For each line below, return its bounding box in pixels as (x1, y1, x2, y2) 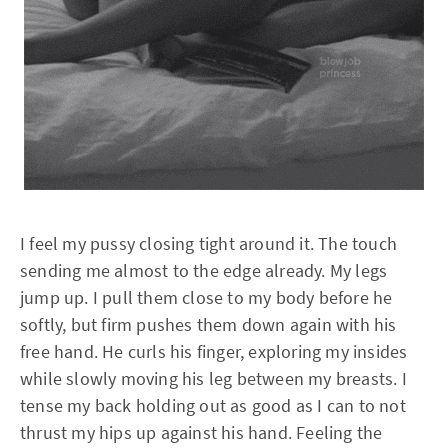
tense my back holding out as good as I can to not (20, 394, 406, 417)
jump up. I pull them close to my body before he (20, 286, 393, 309)
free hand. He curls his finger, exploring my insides (20, 340, 408, 363)
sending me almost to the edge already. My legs (20, 259, 388, 282)
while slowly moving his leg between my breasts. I (20, 367, 407, 390)
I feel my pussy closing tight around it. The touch (20, 232, 398, 255)
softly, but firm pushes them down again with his (20, 313, 397, 336)
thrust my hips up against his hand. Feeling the (20, 421, 383, 444)
